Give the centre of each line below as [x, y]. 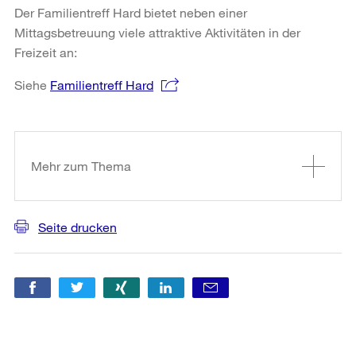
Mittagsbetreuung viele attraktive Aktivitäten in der [157, 32]
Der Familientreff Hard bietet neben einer [131, 12]
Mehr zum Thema [81, 166]
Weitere [44, 117]
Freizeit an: [46, 52]
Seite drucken [77, 226]
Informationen [70, 139]
